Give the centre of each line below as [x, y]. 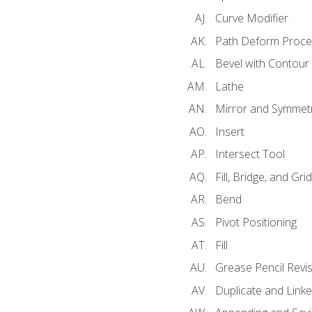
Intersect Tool [250, 154]
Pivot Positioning [256, 222]
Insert [229, 131]
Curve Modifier [251, 18]
